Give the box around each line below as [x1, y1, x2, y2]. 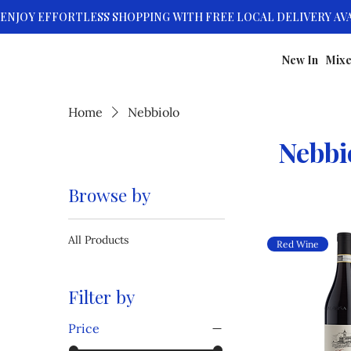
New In [282, 52, 319, 68]
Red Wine [277, 237, 320, 250]
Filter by [68, 284, 136, 309]
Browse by [68, 182, 151, 207]
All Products [68, 232, 129, 247]
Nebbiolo [128, 103, 180, 120]
